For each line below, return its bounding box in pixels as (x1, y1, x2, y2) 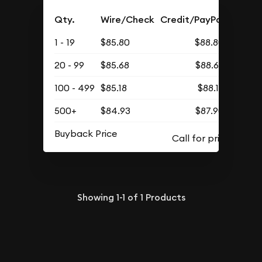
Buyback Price (54, 127, 118, 139)
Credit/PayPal (160, 13, 225, 26)
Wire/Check (101, 13, 155, 26)
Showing (77, 191, 116, 204)
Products (143, 191, 185, 204)
